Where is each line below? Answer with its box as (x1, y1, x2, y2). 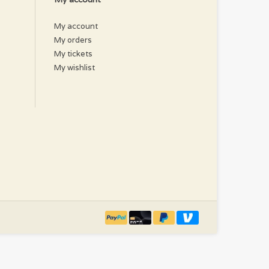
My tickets (54, 48, 92, 59)
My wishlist (54, 62, 95, 73)
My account (54, 20, 98, 31)
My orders (54, 34, 92, 45)
